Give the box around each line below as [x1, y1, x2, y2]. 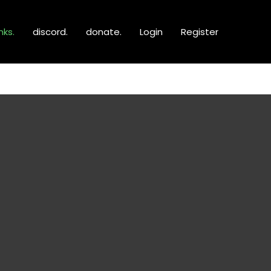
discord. [33, 25, 68, 38]
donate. [86, 25, 122, 38]
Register [181, 25, 218, 38]
